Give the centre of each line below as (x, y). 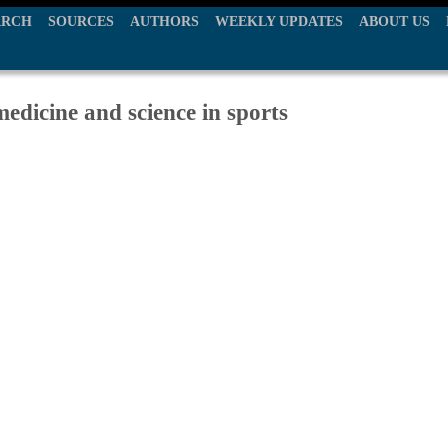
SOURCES (81, 21)
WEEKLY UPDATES (279, 21)
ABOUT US (394, 21)
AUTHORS (164, 21)
